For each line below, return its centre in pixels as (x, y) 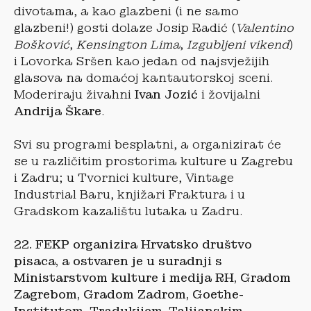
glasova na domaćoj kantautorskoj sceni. (143, 78)
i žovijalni (229, 94)
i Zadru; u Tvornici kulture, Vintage (124, 178)
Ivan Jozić (166, 94)
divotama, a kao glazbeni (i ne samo (126, 11)
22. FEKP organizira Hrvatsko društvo (133, 244)
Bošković (42, 44)
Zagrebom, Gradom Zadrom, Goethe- (129, 294)
